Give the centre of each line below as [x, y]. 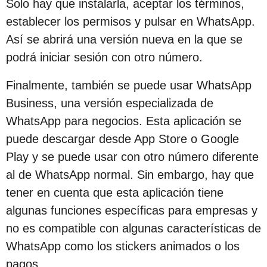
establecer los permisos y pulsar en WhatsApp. [131, 22]
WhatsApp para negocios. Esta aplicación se [124, 121]
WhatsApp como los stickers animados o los [123, 246]
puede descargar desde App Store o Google [122, 139]
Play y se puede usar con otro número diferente [132, 156]
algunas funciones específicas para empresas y [132, 210]
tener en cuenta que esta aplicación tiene [115, 192]
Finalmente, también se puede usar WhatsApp [129, 85]
